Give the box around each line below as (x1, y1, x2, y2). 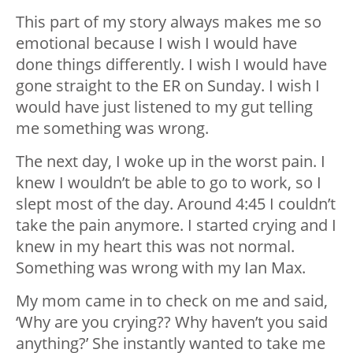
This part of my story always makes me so (16, 11, 321, 33)
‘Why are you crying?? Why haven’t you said (16, 311, 328, 333)
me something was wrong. (16, 117, 209, 139)
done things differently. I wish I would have (16, 54, 327, 76)
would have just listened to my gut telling (16, 96, 313, 118)
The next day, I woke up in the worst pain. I (16, 150, 325, 173)
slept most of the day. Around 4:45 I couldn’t (16, 193, 336, 215)
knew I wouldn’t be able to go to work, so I (16, 172, 321, 194)
